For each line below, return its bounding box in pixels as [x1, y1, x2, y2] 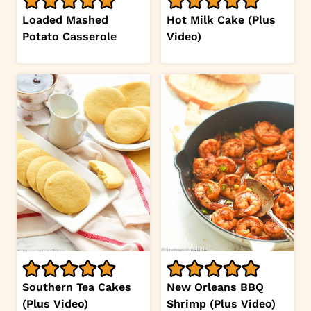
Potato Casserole [22, 29, 117, 43]
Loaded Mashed [22, 12, 108, 26]
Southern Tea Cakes [22, 280, 131, 294]
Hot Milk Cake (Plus [167, 12, 276, 26]
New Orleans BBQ [167, 280, 264, 294]
